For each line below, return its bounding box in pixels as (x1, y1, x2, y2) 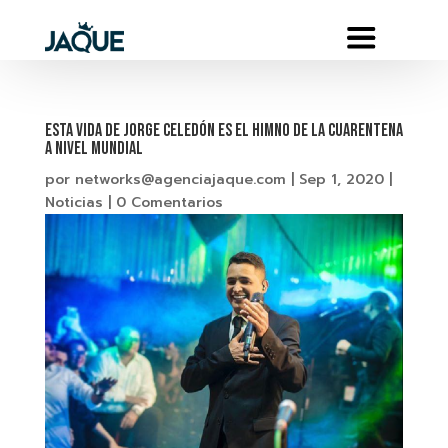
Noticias (44, 192, 103, 213)
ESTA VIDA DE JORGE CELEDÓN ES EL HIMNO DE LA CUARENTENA (44, 120, 403, 141)
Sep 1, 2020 (298, 169, 384, 190)
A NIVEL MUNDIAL (44, 138, 143, 159)
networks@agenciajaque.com (74, 169, 286, 190)
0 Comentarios (115, 192, 223, 213)
